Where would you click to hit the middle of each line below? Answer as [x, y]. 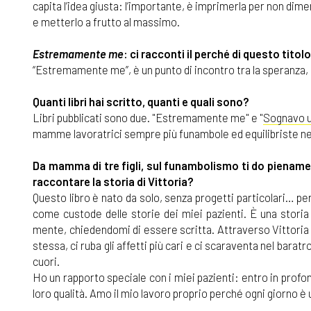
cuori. [46, 261]
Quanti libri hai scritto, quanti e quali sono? [141, 102]
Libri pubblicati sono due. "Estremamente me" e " [148, 118]
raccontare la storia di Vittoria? [113, 182]
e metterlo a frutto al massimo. [106, 22]
